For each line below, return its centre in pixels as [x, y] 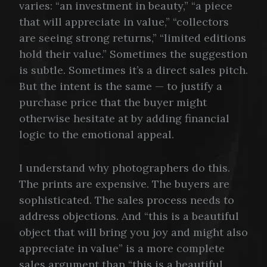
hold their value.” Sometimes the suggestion [133, 54]
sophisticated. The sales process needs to [127, 200]
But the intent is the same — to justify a [121, 86]
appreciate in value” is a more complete [122, 248]
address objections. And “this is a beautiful [129, 216]
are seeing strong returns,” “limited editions [133, 38]
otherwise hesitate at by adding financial [124, 119]
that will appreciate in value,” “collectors [124, 22]
